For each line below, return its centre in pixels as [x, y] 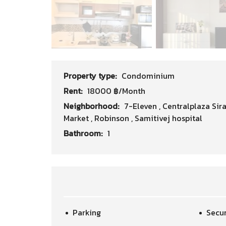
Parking [87, 212]
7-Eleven [142, 106]
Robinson [113, 118]
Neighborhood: [92, 106]
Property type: [91, 76]
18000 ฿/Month [116, 91]
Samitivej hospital [168, 118]
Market [77, 118]
